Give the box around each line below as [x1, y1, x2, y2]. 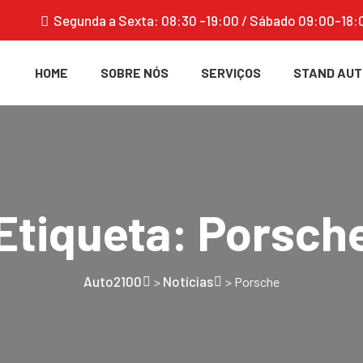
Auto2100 [83, 273, 142, 289]
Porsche [234, 274, 280, 289]
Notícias [163, 273, 213, 289]
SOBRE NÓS [100, 65, 169, 80]
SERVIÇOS [201, 65, 261, 80]
